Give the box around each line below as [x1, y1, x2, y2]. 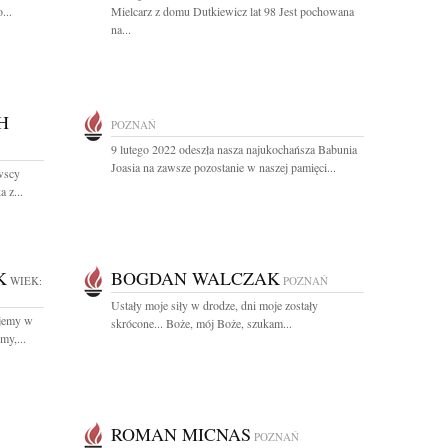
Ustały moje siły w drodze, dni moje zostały [111, 297, 318, 313]
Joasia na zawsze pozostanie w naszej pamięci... [111, 159, 336, 175]
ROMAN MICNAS [111, 422, 251, 446]
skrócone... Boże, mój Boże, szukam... [111, 315, 292, 331]
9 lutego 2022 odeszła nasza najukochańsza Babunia [111, 141, 357, 157]
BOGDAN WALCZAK [111, 266, 280, 290]
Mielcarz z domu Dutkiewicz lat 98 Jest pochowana [111, 3, 354, 19]
